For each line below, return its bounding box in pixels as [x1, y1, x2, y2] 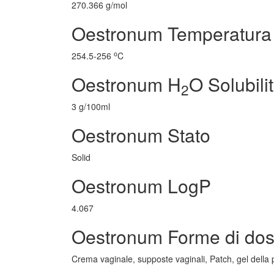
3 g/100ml [72, 100, 110, 113]
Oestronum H [72, 71, 181, 97]
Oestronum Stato [72, 122, 210, 148]
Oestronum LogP [72, 172, 211, 199]
